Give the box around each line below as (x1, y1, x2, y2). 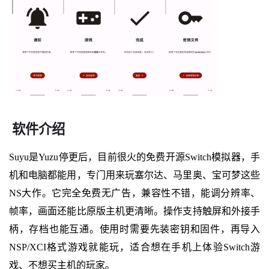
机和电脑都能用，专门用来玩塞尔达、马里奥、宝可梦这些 (8, 169, 261, 180)
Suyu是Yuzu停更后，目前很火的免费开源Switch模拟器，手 (8, 151, 261, 162)
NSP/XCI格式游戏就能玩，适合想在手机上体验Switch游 (8, 241, 261, 252)
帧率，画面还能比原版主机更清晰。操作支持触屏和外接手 (8, 205, 261, 216)
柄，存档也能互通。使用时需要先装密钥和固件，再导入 (8, 223, 261, 234)
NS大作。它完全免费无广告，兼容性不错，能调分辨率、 (8, 187, 261, 198)
